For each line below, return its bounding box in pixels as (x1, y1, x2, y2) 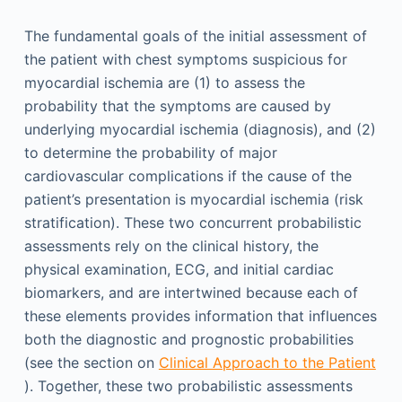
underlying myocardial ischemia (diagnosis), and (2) (23, 120, 376, 138)
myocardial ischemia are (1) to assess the (23, 74, 305, 92)
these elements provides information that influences (23, 307, 377, 325)
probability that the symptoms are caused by (23, 97, 331, 115)
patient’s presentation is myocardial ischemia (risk (23, 190, 363, 208)
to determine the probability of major (23, 144, 277, 162)
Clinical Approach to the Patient (158, 354, 376, 371)
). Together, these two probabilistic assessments (23, 377, 353, 395)
